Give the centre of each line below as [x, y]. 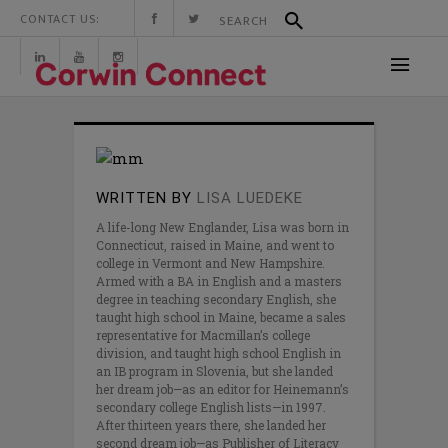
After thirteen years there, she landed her [211, 425]
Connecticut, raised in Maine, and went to [215, 245]
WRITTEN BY [144, 198]
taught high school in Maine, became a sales [221, 317]
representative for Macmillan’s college [203, 335]
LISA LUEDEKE [250, 198]
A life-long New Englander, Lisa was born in [222, 227]
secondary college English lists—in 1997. [211, 407]
